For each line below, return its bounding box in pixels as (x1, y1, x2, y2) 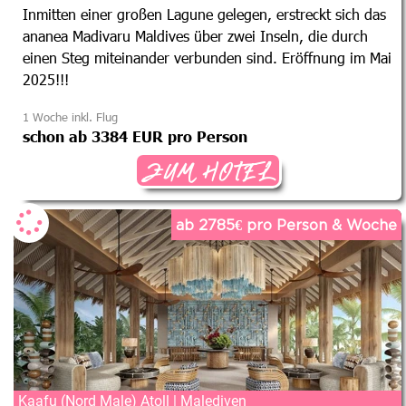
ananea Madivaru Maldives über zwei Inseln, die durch (23, 26, 368, 44)
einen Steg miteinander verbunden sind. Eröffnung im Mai (23, 48, 391, 66)
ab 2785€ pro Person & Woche (176, 216, 397, 233)
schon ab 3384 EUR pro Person (23, 127, 247, 145)
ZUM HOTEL (145, 158, 270, 187)
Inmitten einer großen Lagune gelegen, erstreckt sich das (23, 5, 386, 23)
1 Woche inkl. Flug (23, 109, 118, 124)
